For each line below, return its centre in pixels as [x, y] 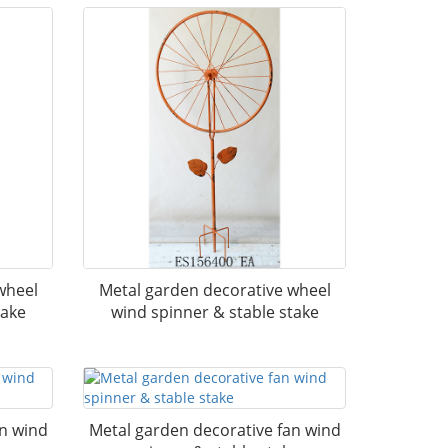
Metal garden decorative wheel [214, 290]
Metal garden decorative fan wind [214, 430]
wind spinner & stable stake [214, 312]
